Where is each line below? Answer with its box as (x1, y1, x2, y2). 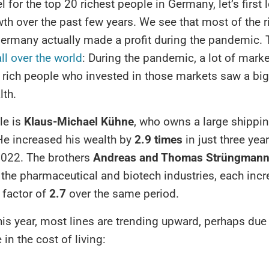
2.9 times (134, 132, 183, 147)
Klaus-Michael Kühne (24, 114, 134, 128)
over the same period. (66, 186, 179, 201)
